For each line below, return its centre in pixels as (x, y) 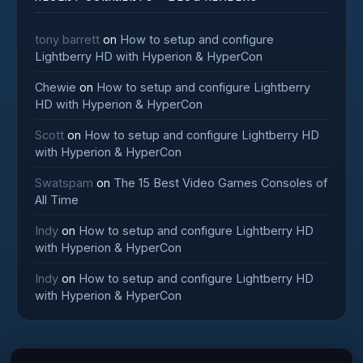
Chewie (56, 87)
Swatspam (64, 183)
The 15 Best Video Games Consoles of (220, 183)
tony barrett (67, 39)
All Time (57, 200)
